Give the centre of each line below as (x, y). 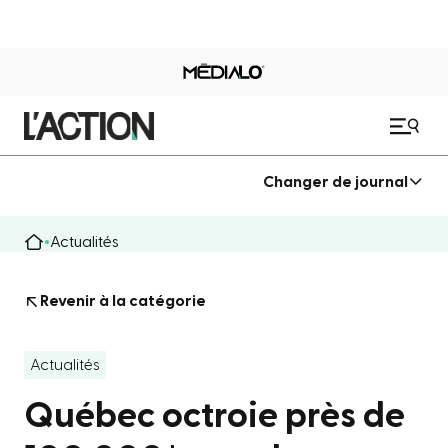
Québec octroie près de (214, 416)
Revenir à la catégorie (123, 301)
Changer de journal (335, 181)
